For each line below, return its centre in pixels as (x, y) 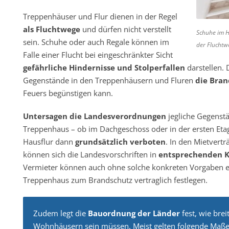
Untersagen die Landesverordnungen (94, 116)
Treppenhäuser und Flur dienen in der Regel (100, 16)
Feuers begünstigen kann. (68, 93)
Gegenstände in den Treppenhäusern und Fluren (109, 80)
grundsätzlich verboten (120, 142)
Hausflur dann (49, 142)
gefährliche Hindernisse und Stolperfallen (104, 67)
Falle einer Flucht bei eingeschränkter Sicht (98, 55)
